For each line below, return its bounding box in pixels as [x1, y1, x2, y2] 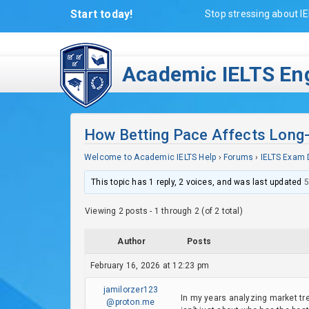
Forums [223, 152, 254, 162]
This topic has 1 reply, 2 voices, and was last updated [91, 177, 304, 187]
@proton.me [106, 297, 155, 307]
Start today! [70, 8, 133, 21]
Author [117, 237, 146, 246]
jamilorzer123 [103, 285, 159, 295]
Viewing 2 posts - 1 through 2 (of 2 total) [85, 206, 243, 216]
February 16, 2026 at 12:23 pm [90, 261, 210, 270]
